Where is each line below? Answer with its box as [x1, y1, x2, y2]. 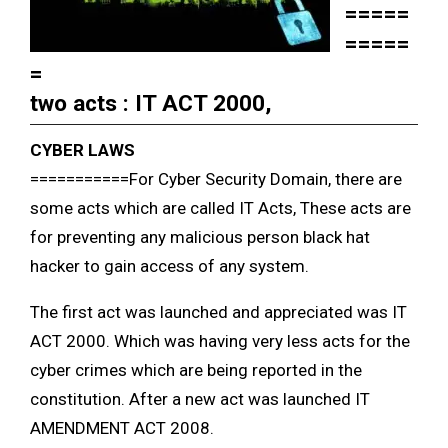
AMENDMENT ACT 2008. [30, 418, 214, 439]
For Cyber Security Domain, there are [129, 169, 402, 190]
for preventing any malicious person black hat [30, 227, 370, 248]
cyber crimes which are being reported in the [30, 360, 362, 381]
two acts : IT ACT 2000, [30, 89, 272, 117]
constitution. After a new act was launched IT [30, 389, 370, 410]
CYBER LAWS [30, 140, 135, 161]
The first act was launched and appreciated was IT [30, 302, 407, 323]
